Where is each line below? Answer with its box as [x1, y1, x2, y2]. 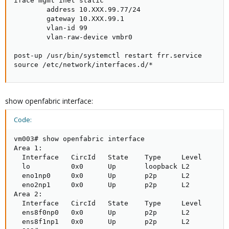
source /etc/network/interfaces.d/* [14, 61, 153, 68]
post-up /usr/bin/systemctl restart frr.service [14, 52, 202, 59]
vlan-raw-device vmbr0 [14, 33, 132, 41]
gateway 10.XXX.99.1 [14, 15, 124, 22]
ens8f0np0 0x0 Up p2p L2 [14, 209, 214, 216]
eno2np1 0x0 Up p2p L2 [14, 181, 214, 189]
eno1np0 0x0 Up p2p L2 [14, 172, 214, 179]
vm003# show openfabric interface [14, 135, 145, 143]
